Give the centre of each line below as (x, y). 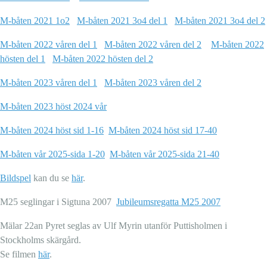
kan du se (51, 178)
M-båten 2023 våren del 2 (153, 83)
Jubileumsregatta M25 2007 (168, 202)
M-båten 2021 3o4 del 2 (220, 21)
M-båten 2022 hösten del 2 (103, 59)
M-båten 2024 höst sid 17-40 (163, 131)
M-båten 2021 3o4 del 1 (122, 21)
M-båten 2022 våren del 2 (153, 45)
